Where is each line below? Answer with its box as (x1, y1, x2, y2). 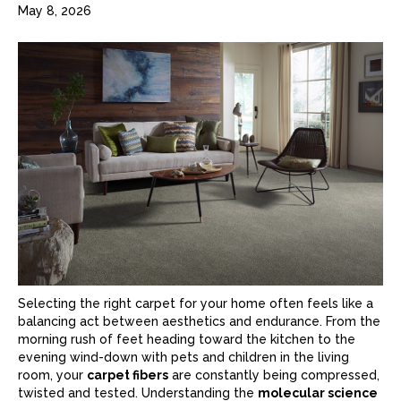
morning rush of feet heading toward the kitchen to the (18, 332, 355, 346)
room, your (18, 368, 87, 382)
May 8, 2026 (18, 4, 91, 18)
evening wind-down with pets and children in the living (18, 350, 349, 364)
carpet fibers (87, 368, 168, 382)
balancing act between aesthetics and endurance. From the (18, 314, 380, 328)
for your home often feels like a (175, 296, 373, 311)
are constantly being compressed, (168, 368, 380, 382)
